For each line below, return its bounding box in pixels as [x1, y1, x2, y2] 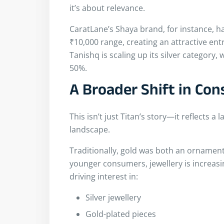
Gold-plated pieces [85, 208, 156, 219]
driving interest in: [69, 170, 138, 182]
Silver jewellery [85, 191, 141, 203]
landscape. [69, 123, 110, 135]
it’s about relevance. [69, 2, 145, 13]
